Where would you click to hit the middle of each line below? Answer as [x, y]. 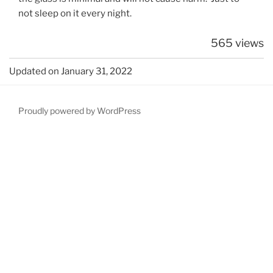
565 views [237, 43]
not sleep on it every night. [75, 13]
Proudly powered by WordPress [80, 111]
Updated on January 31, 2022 [71, 72]
